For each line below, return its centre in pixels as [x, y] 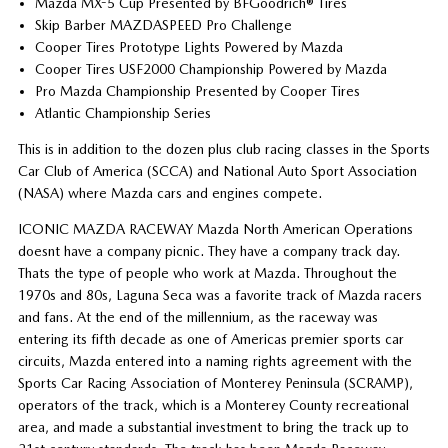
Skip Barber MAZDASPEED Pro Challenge [164, 25]
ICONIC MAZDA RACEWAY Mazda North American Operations [215, 229]
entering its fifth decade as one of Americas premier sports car [210, 339]
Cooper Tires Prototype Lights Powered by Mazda [189, 47]
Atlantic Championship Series [123, 113]
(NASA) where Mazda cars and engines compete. [169, 193]
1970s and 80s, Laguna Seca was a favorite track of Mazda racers [219, 295]
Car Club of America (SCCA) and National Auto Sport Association [217, 171]
